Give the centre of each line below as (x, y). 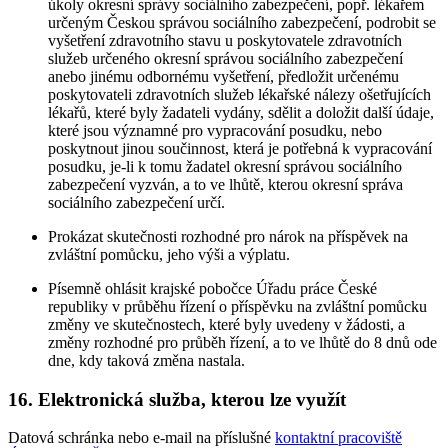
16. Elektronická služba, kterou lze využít (177, 399)
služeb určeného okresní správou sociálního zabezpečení (225, 58)
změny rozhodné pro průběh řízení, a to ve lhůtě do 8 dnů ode (242, 342)
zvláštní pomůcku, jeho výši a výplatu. (169, 254)
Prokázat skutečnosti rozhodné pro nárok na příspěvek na (228, 236)
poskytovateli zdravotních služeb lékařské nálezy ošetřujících (239, 94)
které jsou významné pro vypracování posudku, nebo (215, 130)
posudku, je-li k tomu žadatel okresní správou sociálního (225, 166)
